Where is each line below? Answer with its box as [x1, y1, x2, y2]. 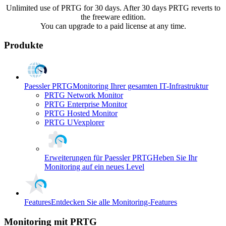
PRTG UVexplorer [44, 118, 104, 127]
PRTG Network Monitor [44, 91, 123, 100]
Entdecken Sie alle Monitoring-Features [51, 198, 177, 207]
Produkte [4, 40, 43, 51]
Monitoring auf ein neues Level [44, 162, 144, 172]
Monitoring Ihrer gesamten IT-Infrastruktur [73, 82, 208, 91]
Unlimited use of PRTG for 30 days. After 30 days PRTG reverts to [6, 3, 220, 12]
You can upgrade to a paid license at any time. [40, 21, 186, 30]
